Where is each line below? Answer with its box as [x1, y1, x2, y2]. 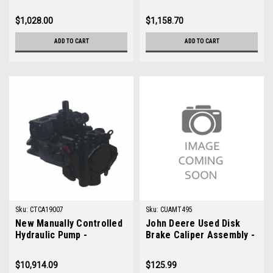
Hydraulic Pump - [15, 229, 87, 241]
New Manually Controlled [15, 218, 122, 229]
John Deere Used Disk [146, 218, 240, 229]
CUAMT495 [160, 205, 193, 214]
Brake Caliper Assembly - [146, 229, 255, 241]
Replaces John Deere [15, 241, 107, 252]
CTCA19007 [30, 205, 63, 214]
